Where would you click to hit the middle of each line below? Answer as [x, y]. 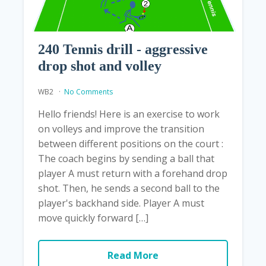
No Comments [88, 92]
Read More [133, 256]
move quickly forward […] [93, 218]
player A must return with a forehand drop [133, 174]
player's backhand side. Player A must [121, 203]
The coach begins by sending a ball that [126, 159]
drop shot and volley [100, 66]
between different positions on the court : [131, 144]
